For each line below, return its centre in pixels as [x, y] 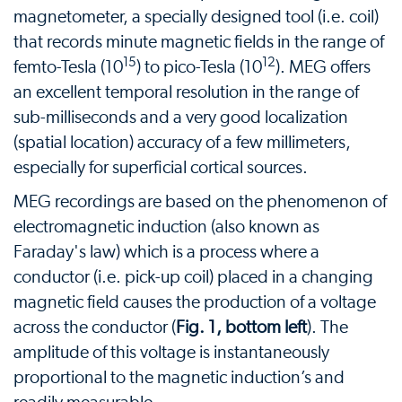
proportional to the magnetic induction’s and [179, 378]
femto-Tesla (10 [68, 67]
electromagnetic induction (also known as [166, 227]
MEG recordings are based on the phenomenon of [200, 202]
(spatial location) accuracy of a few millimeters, [182, 143]
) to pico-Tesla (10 [199, 67]
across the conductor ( [95, 328]
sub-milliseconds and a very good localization [181, 118]
